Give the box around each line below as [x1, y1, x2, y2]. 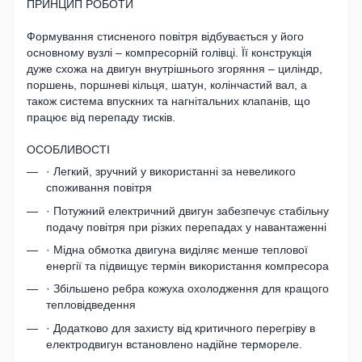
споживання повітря [46, 181, 152, 195]
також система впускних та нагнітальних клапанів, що [27, 95, 310, 108]
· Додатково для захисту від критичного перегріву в [46, 321, 315, 335]
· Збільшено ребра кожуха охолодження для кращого [46, 282, 329, 296]
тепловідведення [46, 298, 136, 312]
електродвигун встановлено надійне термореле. [46, 337, 302, 351]
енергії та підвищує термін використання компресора [46, 259, 329, 272]
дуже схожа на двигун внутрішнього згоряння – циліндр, [27, 62, 322, 76]
